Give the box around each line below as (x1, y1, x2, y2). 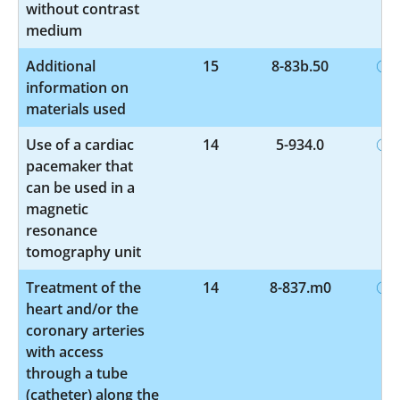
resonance (26, 220, 97, 240)
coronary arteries (26, 320, 145, 340)
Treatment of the (26, 277, 141, 297)
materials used (26, 98, 126, 119)
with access (26, 341, 104, 362)
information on (26, 77, 129, 97)
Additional (26, 55, 96, 76)
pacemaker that (26, 155, 133, 176)
